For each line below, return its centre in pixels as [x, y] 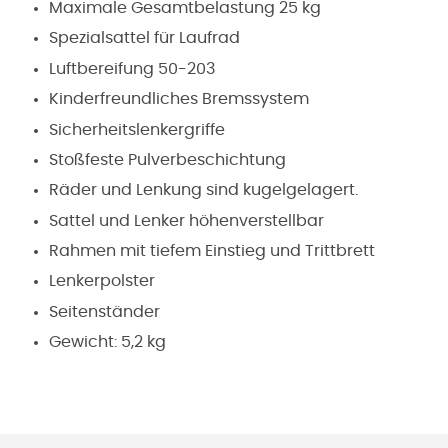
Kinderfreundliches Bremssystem [179, 99]
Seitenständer [104, 311]
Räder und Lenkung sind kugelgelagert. [203, 190]
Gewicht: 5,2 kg [107, 342]
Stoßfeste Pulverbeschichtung [167, 159]
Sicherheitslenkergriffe [137, 129]
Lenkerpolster [102, 281]
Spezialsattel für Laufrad [144, 38]
